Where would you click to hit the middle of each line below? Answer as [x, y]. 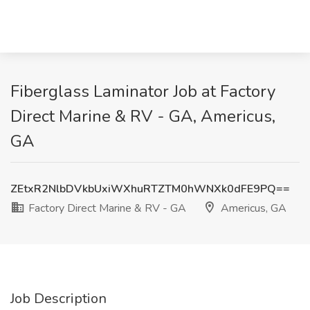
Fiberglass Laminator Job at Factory [143, 91]
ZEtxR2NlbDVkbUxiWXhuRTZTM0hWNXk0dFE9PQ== [150, 189]
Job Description [58, 299]
